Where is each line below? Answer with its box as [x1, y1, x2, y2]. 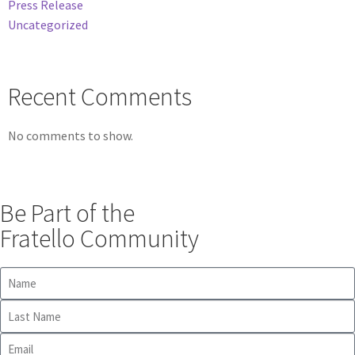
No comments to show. [8, 127, 133, 143]
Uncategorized [8, 17, 88, 33]
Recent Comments [8, 81, 192, 113]
